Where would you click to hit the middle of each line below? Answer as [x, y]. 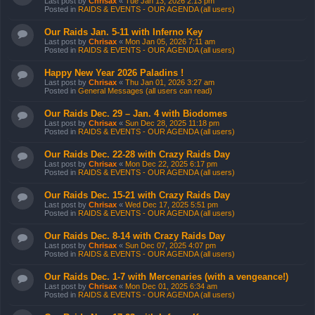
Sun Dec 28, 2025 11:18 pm [172, 123]
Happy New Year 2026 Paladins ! [114, 73]
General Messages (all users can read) [145, 91]
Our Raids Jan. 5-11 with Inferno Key [123, 32]
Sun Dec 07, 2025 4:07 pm [171, 245]
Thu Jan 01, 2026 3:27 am [170, 82]
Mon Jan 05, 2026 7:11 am [170, 41]
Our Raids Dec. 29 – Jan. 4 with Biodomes [136, 114]
